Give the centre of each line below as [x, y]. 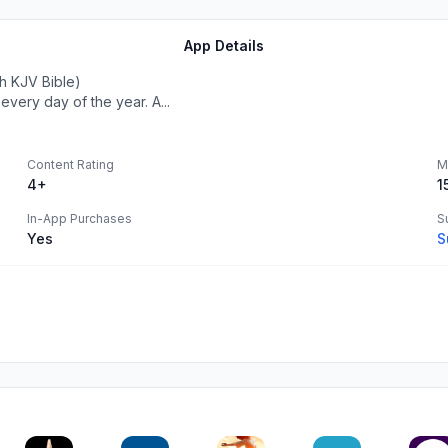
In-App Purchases [79, 218]
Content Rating [70, 164]
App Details [224, 45]
